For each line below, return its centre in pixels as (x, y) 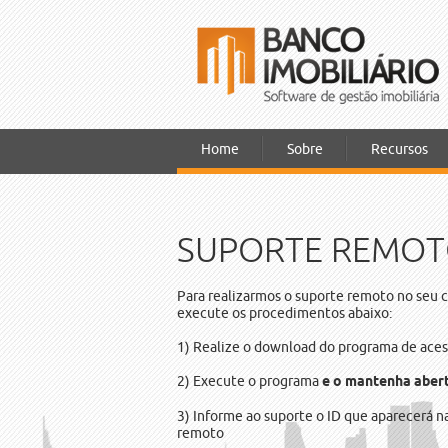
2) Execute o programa (249, 381)
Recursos (399, 149)
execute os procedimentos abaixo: (284, 313)
